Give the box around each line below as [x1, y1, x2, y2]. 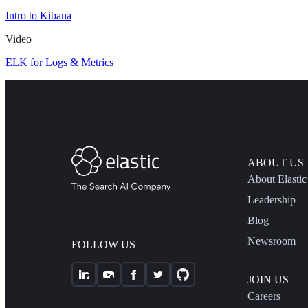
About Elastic [247, 173, 307, 186]
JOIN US [247, 274, 289, 286]
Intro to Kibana [5, 10, 71, 22]
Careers [247, 290, 280, 302]
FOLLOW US [71, 239, 135, 251]
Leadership [247, 194, 296, 206]
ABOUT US [247, 157, 304, 169]
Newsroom [247, 235, 296, 247]
